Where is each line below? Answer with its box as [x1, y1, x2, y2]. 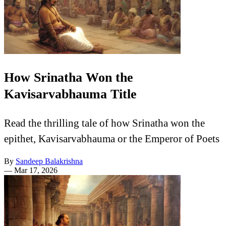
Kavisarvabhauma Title [4, 86, 137, 101]
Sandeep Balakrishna [16, 157, 83, 166]
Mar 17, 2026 [14, 166, 58, 175]
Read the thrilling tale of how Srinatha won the [4, 117, 205, 129]
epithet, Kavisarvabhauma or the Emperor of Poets [4, 133, 219, 145]
